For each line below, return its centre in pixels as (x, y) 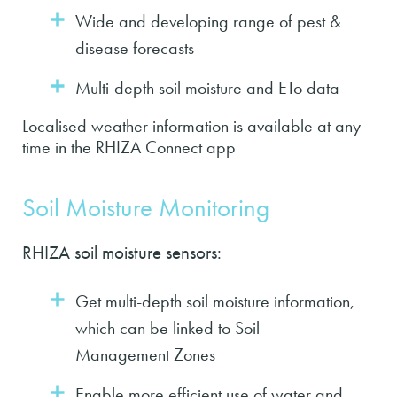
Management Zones (145, 354)
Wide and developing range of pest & (208, 21)
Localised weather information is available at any (191, 125)
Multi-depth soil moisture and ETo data (207, 87)
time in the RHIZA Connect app (129, 147)
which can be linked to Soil (167, 327)
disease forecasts (135, 47)
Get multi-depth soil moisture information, (215, 301)
